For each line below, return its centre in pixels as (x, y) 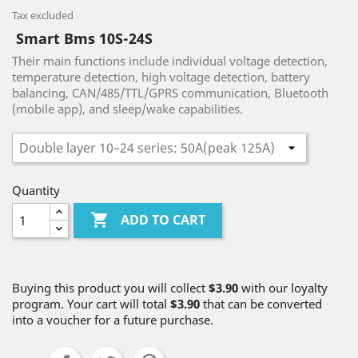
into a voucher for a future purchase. (113, 320)
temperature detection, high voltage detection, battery (161, 77)
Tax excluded (43, 15)
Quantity (36, 190)
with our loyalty (283, 288)
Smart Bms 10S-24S (82, 38)
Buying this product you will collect (110, 288)
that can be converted (261, 304)
